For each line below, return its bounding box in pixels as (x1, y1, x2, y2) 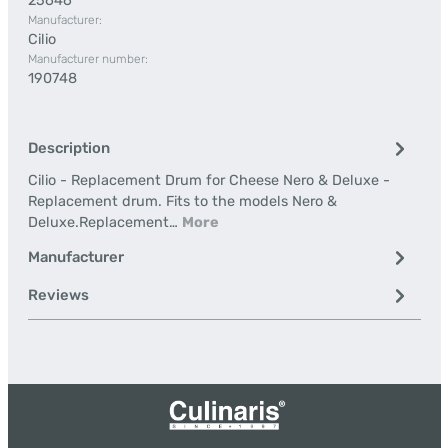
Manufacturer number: (27, 52, 148, 66)
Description (27, 139, 110, 157)
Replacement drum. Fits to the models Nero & (27, 193, 337, 210)
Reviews (27, 286, 89, 304)
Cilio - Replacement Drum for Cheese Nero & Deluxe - (27, 172, 390, 189)
